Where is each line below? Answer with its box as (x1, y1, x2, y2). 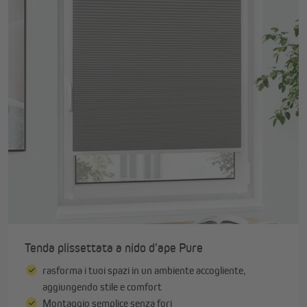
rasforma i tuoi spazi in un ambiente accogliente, (42, 264, 246, 277)
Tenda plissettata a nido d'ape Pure (25, 241, 203, 255)
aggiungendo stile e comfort (42, 280, 162, 293)
